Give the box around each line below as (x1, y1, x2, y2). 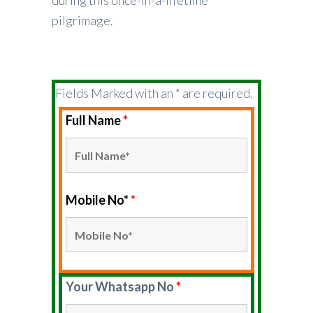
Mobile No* (66, 192, 131, 208)
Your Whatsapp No (66, 279, 176, 294)
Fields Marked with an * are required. (55, 85, 253, 101)
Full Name (66, 112, 123, 128)
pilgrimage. (52, 13, 113, 28)
